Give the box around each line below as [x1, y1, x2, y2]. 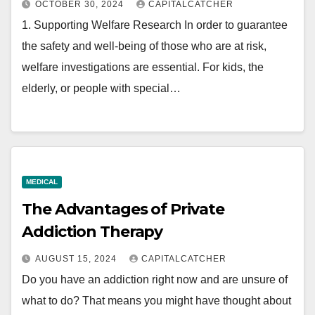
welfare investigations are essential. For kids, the [22, 61, 264, 74]
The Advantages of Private [22, 199, 224, 219]
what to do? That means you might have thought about [22, 294, 291, 307]
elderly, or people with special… [22, 82, 181, 95]
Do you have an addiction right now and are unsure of [22, 273, 288, 285]
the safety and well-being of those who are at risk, [22, 40, 266, 53]
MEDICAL [26, 177, 58, 186]
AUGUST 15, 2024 [35, 253, 120, 264]
